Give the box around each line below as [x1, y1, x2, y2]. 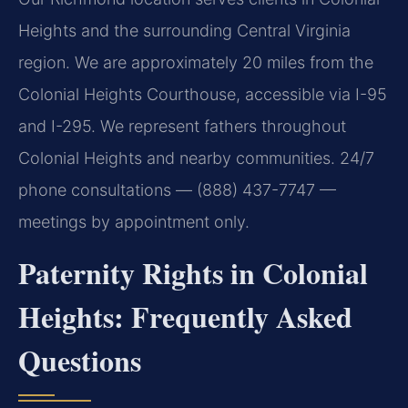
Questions [18, 338, 141, 382]
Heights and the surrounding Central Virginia [18, 21, 351, 41]
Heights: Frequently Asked [18, 294, 352, 338]
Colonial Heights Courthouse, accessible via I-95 [18, 85, 387, 105]
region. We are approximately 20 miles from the [18, 53, 373, 73]
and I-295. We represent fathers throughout [18, 117, 346, 137]
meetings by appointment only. [18, 212, 250, 232]
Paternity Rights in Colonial [18, 250, 368, 294]
